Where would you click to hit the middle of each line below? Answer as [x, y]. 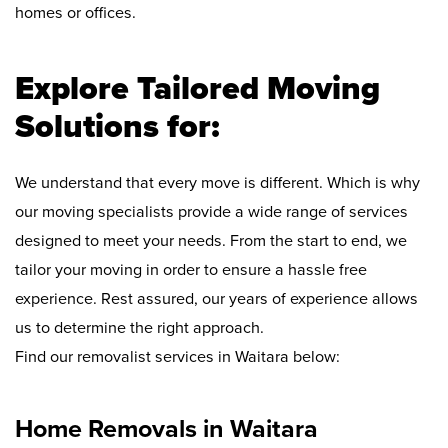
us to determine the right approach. [139, 328]
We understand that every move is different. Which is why [217, 183]
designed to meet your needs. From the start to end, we [211, 241]
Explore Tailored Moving [197, 89]
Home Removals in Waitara [166, 429]
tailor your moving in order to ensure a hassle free [191, 270]
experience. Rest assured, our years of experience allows [216, 299]
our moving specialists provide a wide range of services [211, 212]
